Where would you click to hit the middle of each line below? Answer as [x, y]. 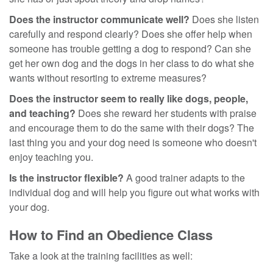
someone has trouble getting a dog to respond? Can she [130, 48]
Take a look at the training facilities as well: [101, 255]
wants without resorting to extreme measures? [108, 77]
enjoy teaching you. [51, 157]
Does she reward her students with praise [167, 113]
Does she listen [224, 19]
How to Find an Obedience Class [111, 234]
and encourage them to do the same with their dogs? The [132, 127]
